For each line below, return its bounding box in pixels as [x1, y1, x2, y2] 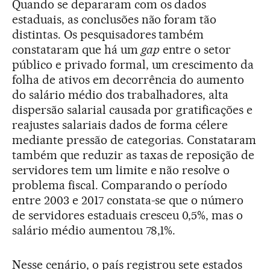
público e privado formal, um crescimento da [12, 57, 254, 72]
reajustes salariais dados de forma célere [12, 117, 228, 132]
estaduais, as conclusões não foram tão [12, 11, 217, 27]
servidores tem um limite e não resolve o [12, 162, 230, 177]
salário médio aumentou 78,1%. [12, 222, 176, 237]
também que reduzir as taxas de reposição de [12, 147, 255, 162]
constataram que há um [12, 42, 141, 57]
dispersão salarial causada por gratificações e [12, 102, 253, 117]
